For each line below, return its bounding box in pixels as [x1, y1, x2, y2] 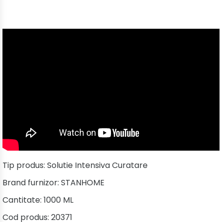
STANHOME [61, 177, 105, 189]
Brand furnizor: [2, 177, 61, 189]
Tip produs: [2, 160, 47, 171]
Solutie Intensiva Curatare [47, 160, 148, 171]
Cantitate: [2, 194, 44, 206]
